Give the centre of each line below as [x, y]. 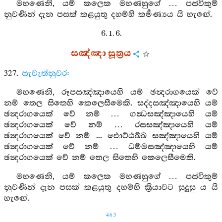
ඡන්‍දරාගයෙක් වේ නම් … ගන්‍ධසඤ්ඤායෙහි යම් [111, 114]
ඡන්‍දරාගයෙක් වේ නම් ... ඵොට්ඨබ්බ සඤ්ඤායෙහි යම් [111, 136]
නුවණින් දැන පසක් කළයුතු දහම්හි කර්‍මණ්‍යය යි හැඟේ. [108, 15]
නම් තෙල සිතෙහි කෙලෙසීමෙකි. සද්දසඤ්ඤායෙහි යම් [111, 103]
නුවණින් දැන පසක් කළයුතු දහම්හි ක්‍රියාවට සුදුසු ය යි [111, 188]
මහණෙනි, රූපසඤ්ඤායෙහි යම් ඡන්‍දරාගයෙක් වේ [117, 92]
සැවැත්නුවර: [46, 74]
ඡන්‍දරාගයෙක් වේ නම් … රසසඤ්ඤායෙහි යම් [111, 125]
